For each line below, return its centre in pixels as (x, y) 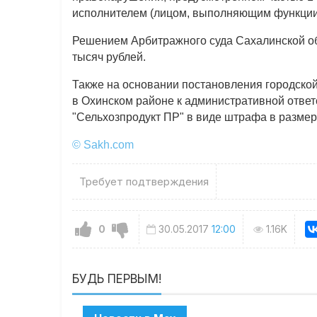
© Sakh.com (103, 145)
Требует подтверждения (144, 182)
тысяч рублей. (109, 57)
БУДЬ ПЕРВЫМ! (117, 279)
